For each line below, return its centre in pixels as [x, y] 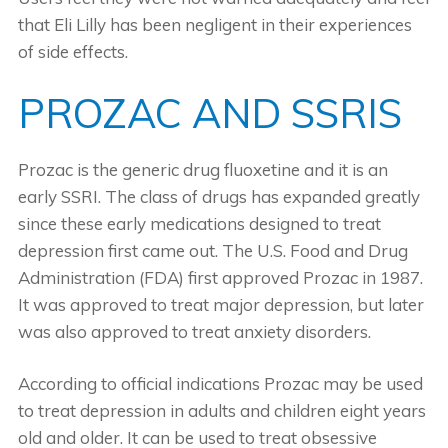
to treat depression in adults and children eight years [221, 410]
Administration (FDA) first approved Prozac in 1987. [220, 277]
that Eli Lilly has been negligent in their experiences [214, 24]
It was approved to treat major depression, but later [220, 304]
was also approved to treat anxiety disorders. [194, 331]
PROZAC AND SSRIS [209, 112]
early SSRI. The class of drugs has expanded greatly [218, 196]
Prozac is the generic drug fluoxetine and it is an [202, 169]
